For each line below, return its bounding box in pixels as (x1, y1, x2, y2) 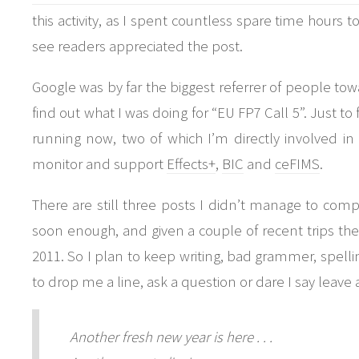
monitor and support (32, 154, 167, 173)
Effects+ (167, 154, 216, 173)
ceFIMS (275, 154, 320, 173)
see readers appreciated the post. (32, 37, 243, 56)
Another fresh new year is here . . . (69, 327, 272, 346)
